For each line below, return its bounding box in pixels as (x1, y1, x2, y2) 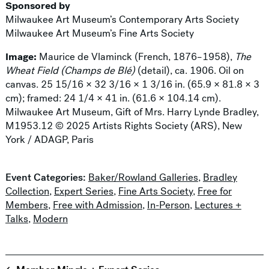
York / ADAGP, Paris (5, 133, 94, 147)
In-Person (147, 198, 190, 213)
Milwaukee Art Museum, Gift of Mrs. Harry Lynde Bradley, (5, 105, 259, 119)
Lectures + (194, 198, 241, 213)
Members (5, 198, 48, 213)
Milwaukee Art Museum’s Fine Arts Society (5, 26, 194, 41)
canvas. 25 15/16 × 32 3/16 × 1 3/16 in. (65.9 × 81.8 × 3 (5, 77, 259, 92)
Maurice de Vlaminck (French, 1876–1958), (36, 50, 235, 64)
